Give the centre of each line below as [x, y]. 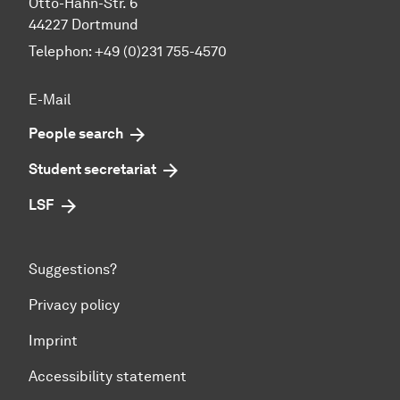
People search [76, 133]
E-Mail [50, 99]
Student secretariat [92, 169]
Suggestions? [73, 269]
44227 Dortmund [83, 24]
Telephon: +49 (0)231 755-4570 [128, 51]
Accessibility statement [108, 376]
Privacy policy [74, 304]
